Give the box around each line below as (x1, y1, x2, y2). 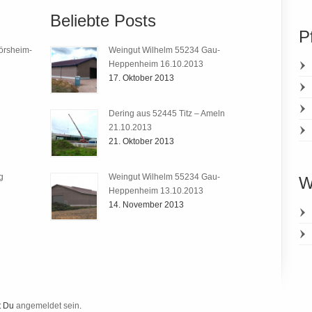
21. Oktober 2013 (108, 136, 174, 146)
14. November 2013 (108, 199, 184, 210)
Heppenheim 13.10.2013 (108, 185, 203, 196)
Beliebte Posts (49, 11, 156, 31)
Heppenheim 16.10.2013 (108, 58, 203, 69)
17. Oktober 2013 (108, 72, 174, 83)
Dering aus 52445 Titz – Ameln (108, 108, 225, 118)
